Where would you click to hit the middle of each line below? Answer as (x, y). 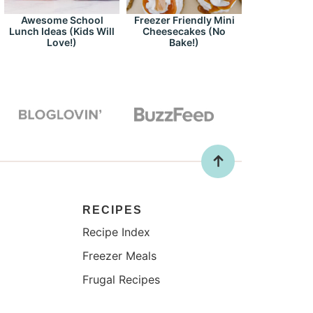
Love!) (62, 42)
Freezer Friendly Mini (184, 20)
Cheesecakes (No (184, 31)
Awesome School (62, 20)
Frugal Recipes (121, 279)
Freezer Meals (119, 255)
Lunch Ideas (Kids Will (62, 31)
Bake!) (184, 42)
